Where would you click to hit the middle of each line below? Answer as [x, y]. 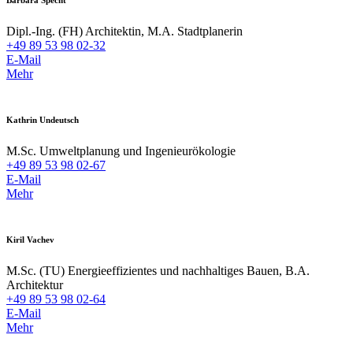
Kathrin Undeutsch [43, 120]
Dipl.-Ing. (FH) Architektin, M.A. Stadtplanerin [124, 32]
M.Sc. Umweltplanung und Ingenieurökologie [121, 151]
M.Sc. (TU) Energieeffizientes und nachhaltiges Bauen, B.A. [158, 271]
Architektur [35, 285]
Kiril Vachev [30, 240]
